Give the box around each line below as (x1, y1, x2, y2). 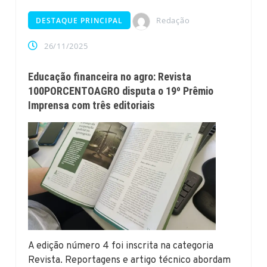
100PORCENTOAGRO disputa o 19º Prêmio (28, 84, 214, 97)
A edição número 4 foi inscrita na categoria (28, 240, 214, 253)
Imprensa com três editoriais (28, 98, 156, 111)
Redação (156, 15, 190, 26)
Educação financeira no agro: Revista (28, 70, 192, 83)
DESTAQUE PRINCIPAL (36, 15, 123, 26)
